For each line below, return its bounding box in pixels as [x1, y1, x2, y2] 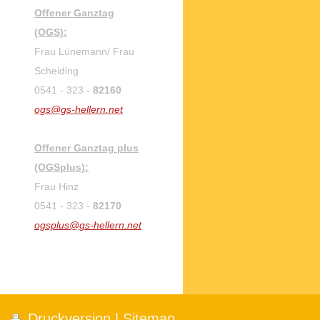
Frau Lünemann [34, 46, 107, 58]
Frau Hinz [34, 181, 79, 193]
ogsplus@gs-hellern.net [34, 219, 141, 231]
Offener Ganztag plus [34, 142, 139, 154]
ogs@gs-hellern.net [34, 104, 123, 116]
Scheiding [34, 65, 79, 77]
